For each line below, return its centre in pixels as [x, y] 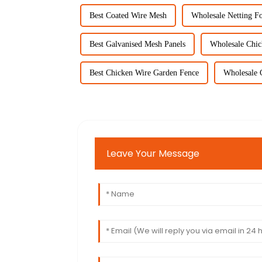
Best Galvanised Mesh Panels [137, 44]
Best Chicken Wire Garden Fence [144, 73]
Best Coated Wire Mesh [128, 15]
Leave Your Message [153, 154]
